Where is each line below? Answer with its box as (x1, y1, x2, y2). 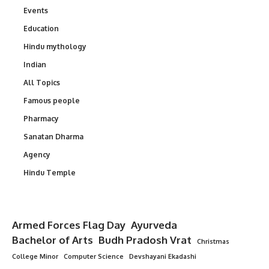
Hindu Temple (23, 168, 76, 178)
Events (23, 6, 48, 16)
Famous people (23, 96, 80, 106)
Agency (23, 150, 50, 160)
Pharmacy (23, 114, 59, 124)
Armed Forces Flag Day (12, 219, 125, 232)
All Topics (23, 78, 60, 88)
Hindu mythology (23, 42, 86, 52)
